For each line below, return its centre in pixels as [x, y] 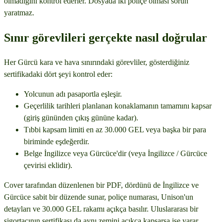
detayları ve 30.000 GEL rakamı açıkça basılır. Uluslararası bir [101, 209]
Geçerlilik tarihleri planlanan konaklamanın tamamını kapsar [118, 106]
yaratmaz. [19, 13]
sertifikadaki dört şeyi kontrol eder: [58, 74]
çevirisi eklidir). [48, 165]
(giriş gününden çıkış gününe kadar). [81, 117]
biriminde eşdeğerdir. [56, 141]
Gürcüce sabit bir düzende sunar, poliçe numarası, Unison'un [99, 197]
